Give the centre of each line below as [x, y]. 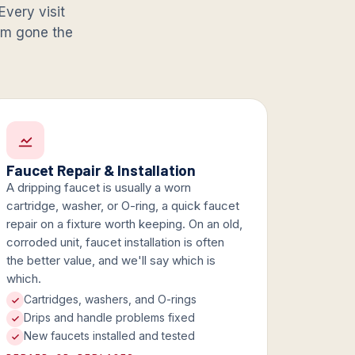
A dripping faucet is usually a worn [99, 188]
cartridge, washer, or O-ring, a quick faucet [123, 206]
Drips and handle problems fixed [110, 318]
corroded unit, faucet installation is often [116, 242]
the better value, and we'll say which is [111, 261]
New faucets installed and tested [110, 336]
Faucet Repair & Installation [101, 170]
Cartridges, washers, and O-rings [111, 300]
